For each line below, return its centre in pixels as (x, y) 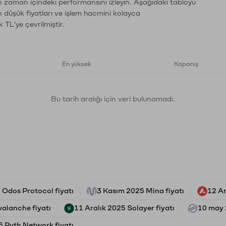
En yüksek (77, 64)
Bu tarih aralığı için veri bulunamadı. (113, 99)
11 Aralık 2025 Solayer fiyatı (124, 208)
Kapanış (186, 64)
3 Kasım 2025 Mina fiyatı (140, 191)
